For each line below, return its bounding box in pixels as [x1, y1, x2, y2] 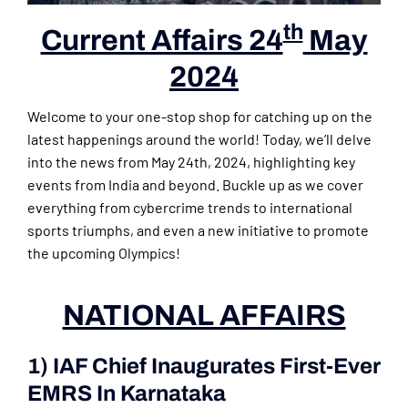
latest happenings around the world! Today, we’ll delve [27, 130, 372, 148]
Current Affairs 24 [40, 25, 283, 57]
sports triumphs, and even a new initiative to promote [27, 221, 369, 240]
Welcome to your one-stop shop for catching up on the [27, 107, 372, 126]
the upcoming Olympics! [27, 244, 180, 262]
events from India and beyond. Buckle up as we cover [27, 176, 363, 194]
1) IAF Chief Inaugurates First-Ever [27, 354, 381, 379]
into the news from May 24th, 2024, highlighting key [27, 153, 355, 171]
